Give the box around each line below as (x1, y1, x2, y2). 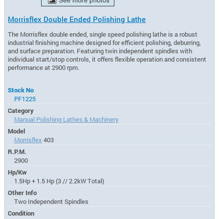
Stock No (8, 86, 34, 94)
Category (8, 106, 34, 114)
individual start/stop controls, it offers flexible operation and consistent (8, 55, 207, 63)
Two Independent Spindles (14, 197, 88, 205)
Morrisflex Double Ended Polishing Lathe (8, 14, 146, 24)
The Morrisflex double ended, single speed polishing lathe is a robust (8, 30, 198, 38)
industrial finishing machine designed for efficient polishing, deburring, (8, 38, 201, 46)
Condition (8, 209, 35, 217)
